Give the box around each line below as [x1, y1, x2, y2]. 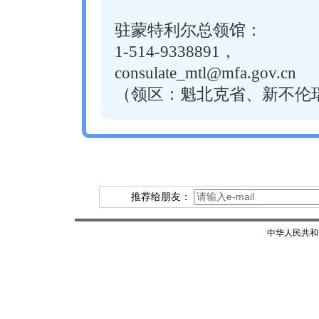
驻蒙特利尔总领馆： [115, 21, 262, 39]
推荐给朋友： [131, 192, 194, 202]
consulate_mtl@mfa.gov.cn [115, 64, 296, 82]
